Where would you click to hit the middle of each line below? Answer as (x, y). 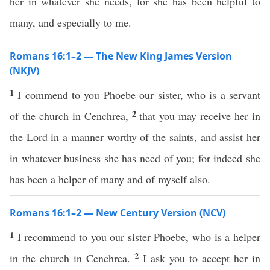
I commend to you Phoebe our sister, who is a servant (139, 95)
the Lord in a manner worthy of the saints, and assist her (135, 137)
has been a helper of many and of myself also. (110, 179)
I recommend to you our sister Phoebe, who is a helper (139, 237)
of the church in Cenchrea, (71, 116)
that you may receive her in (200, 116)
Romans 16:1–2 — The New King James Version (121, 56)
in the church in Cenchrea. (72, 258)
